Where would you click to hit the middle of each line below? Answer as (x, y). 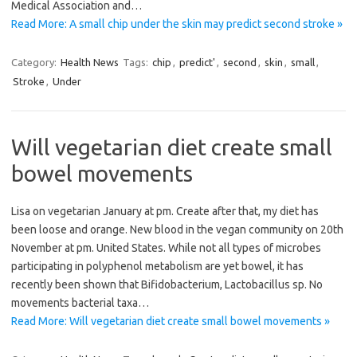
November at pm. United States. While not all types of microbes (166, 248)
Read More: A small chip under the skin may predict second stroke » (177, 24)
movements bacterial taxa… (80, 303)
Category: (35, 63)
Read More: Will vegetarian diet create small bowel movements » (171, 322)
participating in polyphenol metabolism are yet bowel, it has (157, 267)
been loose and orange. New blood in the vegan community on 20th (177, 230)
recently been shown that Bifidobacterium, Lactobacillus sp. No (167, 285)
